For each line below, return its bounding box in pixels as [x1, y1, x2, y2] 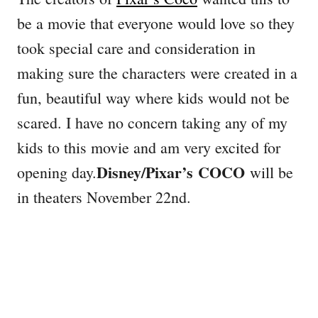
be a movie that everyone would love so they [17, 12, 295, 33]
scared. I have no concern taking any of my [17, 111, 287, 133]
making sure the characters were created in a [17, 62, 297, 83]
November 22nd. [87, 186, 191, 207]
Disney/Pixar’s [97, 160, 198, 184]
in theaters [17, 186, 87, 207]
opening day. [17, 161, 97, 182]
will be [245, 161, 293, 182]
